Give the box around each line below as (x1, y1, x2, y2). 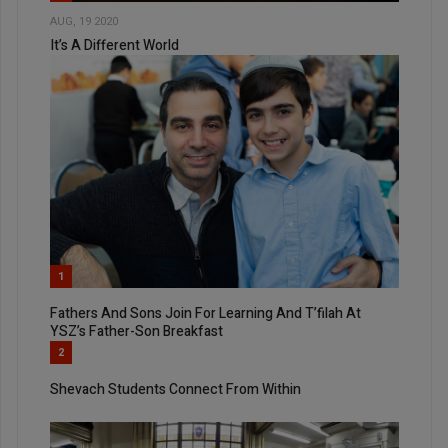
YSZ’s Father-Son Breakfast (50, 321, 223, 343)
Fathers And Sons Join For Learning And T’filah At (50, 303, 361, 325)
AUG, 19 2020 (50, 13, 118, 31)
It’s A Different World (50, 34, 179, 56)
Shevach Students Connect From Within (50, 379, 301, 401)
